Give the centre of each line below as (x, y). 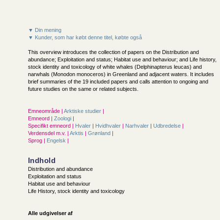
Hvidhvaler (109, 126)
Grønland (100, 133)
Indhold (42, 160)
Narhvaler (138, 126)
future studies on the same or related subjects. (83, 89)
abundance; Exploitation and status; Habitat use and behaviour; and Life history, (122, 59)
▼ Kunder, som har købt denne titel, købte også (85, 37)
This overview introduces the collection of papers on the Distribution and (113, 52)
